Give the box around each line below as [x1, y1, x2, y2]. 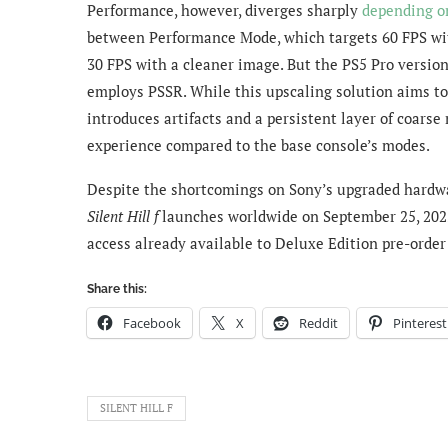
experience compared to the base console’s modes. [87, 135, 430, 156]
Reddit [299, 314, 338, 333]
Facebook [123, 314, 181, 333]
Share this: [87, 282, 147, 297]
